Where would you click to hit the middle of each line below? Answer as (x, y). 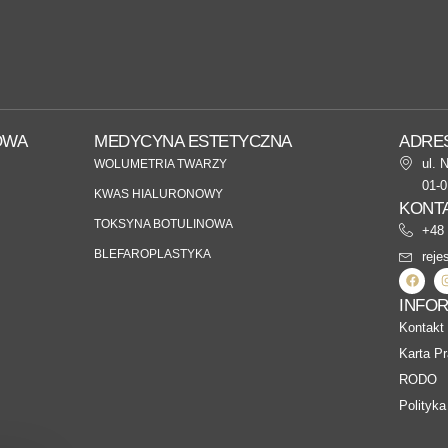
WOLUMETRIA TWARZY (160, 163)
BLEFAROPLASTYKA (152, 253)
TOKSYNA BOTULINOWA (163, 223)
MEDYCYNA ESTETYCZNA (193, 141)
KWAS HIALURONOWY (158, 193)
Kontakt (421, 327)
